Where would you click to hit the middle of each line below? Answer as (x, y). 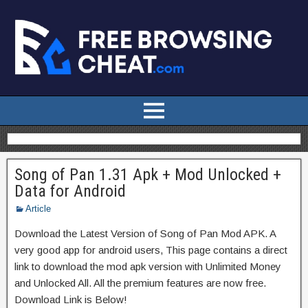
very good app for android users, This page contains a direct (151, 250)
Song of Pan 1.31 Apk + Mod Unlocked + (148, 174)
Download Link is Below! (71, 299)
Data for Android (70, 191)
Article (38, 208)
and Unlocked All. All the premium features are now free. (140, 283)
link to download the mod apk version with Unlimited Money (148, 266)
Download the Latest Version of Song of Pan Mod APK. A (145, 233)
